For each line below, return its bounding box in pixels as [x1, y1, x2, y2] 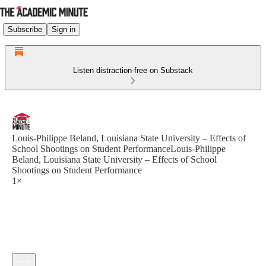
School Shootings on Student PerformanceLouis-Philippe [12, 144, 226, 154]
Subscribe [8, 24, 42, 34]
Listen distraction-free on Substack [73, 66, 193, 75]
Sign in [52, 24, 75, 34]
